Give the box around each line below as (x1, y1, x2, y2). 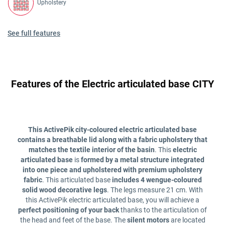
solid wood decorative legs (22, 186, 107, 194)
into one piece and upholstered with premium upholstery (23, 166, 202, 174)
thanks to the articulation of (119, 206, 207, 214)
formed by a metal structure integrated (81, 156, 204, 164)
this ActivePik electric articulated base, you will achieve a (26, 196, 199, 204)
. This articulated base (42, 176, 110, 184)
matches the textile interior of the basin (28, 146, 155, 154)
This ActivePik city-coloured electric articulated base (28, 126, 197, 134)
